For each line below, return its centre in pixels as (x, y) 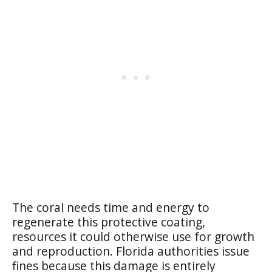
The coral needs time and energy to (111, 207)
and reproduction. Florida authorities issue (131, 251)
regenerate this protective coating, (109, 222)
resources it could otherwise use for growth (133, 236)
